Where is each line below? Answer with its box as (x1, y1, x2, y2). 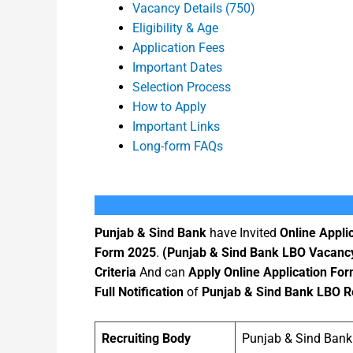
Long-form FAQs (132, 138, 223, 154)
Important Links (132, 118, 220, 134)
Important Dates (132, 59, 222, 75)
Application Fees (132, 39, 225, 55)
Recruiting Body (102, 331, 191, 347)
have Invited (206, 225, 280, 240)
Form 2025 (95, 244, 156, 260)
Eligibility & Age (132, 20, 218, 35)
